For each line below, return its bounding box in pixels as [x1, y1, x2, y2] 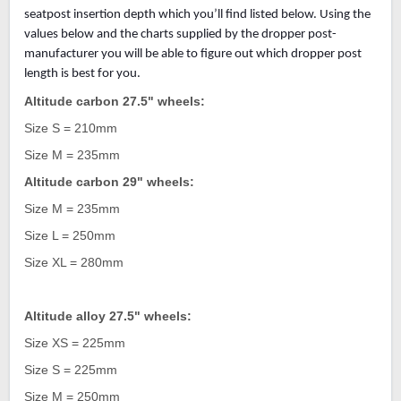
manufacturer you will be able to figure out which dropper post [24, 47, 362, 62]
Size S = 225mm [24, 363, 117, 378]
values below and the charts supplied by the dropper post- [24, 28, 337, 42]
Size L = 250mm [24, 228, 115, 243]
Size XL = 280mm [24, 255, 124, 270]
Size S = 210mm [24, 121, 117, 136]
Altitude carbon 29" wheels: [24, 175, 194, 190]
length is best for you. [24, 67, 141, 81]
